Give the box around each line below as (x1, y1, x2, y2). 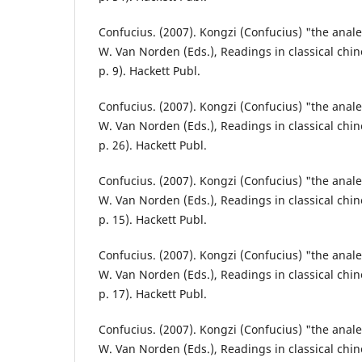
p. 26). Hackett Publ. (99, 137, 207, 153)
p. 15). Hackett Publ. (99, 212, 207, 228)
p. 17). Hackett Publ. (99, 286, 207, 302)
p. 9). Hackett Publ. (99, 62, 200, 78)
